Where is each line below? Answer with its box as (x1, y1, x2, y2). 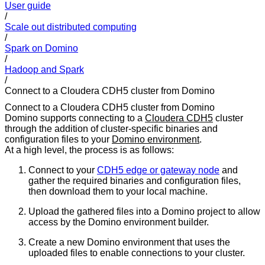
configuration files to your (5, 134, 112, 145)
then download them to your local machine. (28, 186, 208, 197)
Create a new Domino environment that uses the (28, 237, 230, 248)
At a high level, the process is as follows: (5, 145, 174, 156)
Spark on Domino (5, 43, 78, 53)
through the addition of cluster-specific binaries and (5, 124, 218, 134)
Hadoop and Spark (5, 64, 84, 75)
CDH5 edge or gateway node (97, 165, 219, 176)
